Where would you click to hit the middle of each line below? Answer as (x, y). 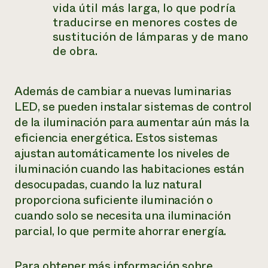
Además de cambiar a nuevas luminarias (123, 91)
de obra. (75, 51)
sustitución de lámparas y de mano (150, 37)
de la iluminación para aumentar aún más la (132, 122)
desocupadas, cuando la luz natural (108, 185)
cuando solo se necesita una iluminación (123, 216)
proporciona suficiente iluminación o (114, 200)
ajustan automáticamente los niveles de (122, 153)
